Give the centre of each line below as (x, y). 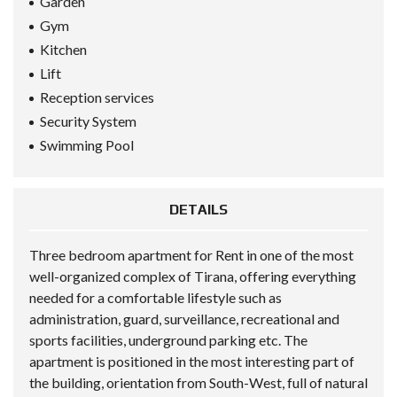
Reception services (97, 97)
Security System (88, 121)
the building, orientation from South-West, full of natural (198, 382)
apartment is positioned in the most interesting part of (192, 361)
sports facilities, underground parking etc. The (168, 340)
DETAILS (198, 210)
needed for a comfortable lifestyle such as (156, 297)
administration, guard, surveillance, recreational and (184, 319)
